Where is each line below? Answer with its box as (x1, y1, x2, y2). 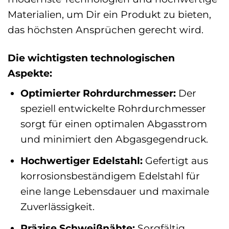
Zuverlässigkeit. (20, 200, 95, 213)
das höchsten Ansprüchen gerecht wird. (8, 23, 203, 36)
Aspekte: (8, 66, 52, 79)
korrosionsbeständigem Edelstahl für (20, 170, 200, 182)
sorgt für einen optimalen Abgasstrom (20, 118, 207, 130)
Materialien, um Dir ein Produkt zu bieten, (8, 8, 211, 20)
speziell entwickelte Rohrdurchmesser (20, 102, 206, 115)
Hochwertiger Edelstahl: (20, 154, 143, 167)
